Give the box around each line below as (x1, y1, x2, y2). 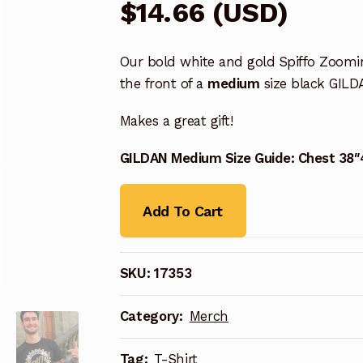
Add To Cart (143, 202, 223, 220)
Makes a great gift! (119, 112, 233, 129)
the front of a (119, 75, 208, 92)
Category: (119, 308, 187, 325)
